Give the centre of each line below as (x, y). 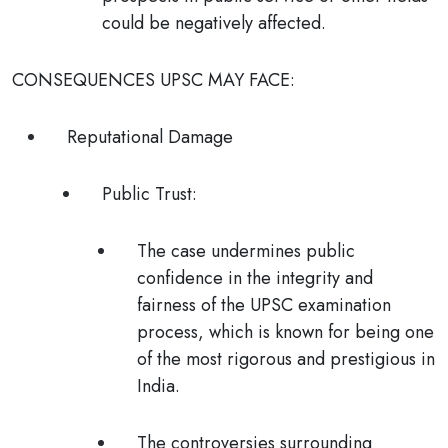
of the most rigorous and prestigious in (286, 359)
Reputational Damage (150, 137)
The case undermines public (246, 251)
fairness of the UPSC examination (264, 305)
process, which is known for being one (285, 332)
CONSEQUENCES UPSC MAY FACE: (153, 80)
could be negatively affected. (214, 23)
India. (158, 386)
